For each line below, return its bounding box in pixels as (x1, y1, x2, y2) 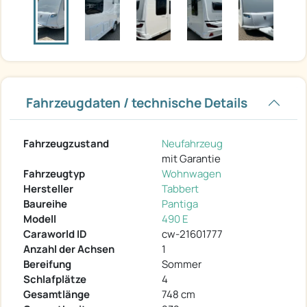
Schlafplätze (23, 271, 86, 286)
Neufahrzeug (162, 136, 223, 151)
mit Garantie (162, 151, 221, 166)
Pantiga (162, 196, 198, 211)
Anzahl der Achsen (23, 241, 114, 256)
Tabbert (162, 181, 199, 196)
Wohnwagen (162, 166, 221, 181)
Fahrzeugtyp (23, 166, 85, 181)
